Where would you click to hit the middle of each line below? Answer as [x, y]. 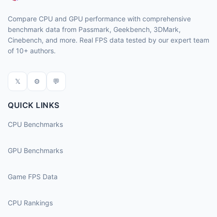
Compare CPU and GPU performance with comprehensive [99, 19]
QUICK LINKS [34, 105]
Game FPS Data [33, 177]
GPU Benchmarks [35, 150]
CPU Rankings [30, 203]
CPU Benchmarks [35, 124]
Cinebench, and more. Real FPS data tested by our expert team [108, 40]
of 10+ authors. [32, 51]
